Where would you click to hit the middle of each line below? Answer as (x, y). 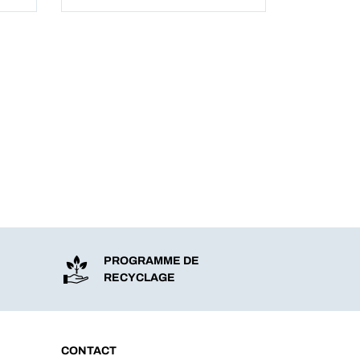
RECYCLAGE (139, 278)
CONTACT (89, 351)
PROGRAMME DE (151, 261)
